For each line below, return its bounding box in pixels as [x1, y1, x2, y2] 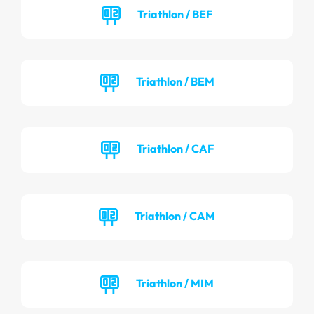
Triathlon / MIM [136, 275, 214, 290]
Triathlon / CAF [136, 141, 214, 156]
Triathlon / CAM [135, 208, 215, 223]
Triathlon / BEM [135, 74, 214, 88]
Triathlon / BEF [137, 6, 212, 21]
